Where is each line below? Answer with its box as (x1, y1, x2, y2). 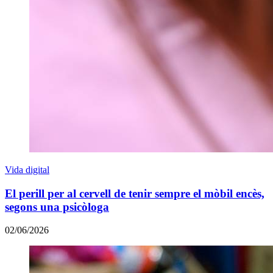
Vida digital (5, 164, 49, 175)
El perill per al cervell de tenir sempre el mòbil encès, (5, 186, 264, 200)
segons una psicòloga (5, 200, 109, 213)
